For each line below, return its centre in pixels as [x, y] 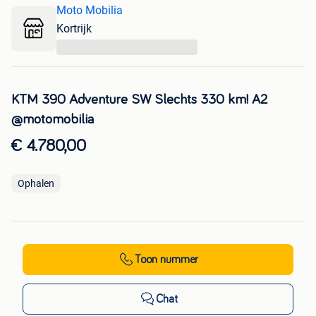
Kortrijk [74, 28]
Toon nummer [166, 259]
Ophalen [36, 183]
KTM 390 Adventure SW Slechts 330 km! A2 [139, 99]
